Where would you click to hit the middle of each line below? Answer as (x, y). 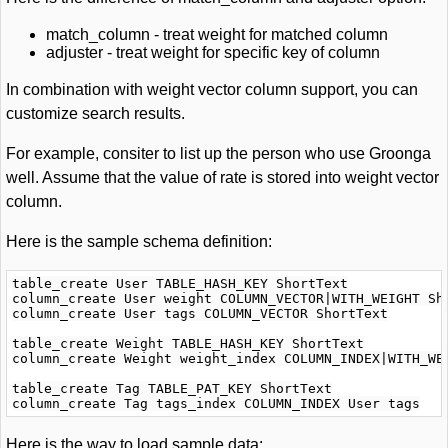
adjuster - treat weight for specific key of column (213, 52)
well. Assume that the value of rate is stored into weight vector (222, 177)
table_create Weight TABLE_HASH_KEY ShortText (188, 343)
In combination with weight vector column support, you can (212, 89)
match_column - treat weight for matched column (217, 34)
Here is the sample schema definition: (139, 241)
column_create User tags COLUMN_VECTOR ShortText (200, 313)
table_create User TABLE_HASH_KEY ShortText (180, 283)
